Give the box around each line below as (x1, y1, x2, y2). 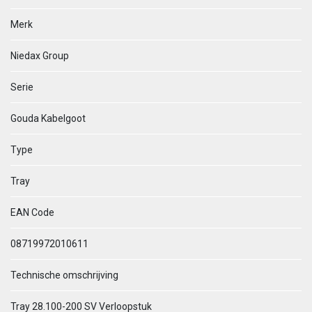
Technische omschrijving (10, 270, 118, 281)
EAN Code (10, 207, 54, 218)
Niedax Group (10, 50, 69, 61)
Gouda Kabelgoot (10, 113, 86, 124)
